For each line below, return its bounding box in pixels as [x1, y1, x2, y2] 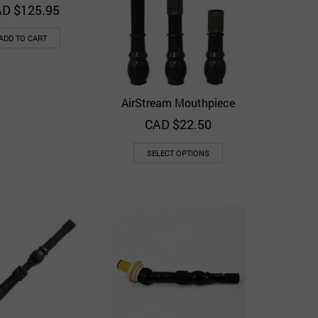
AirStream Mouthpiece [121, 95, 236, 111]
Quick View [193, 97, 239, 109]
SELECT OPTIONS [147, 147, 210, 158]
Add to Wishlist [158, 98, 169, 110]
